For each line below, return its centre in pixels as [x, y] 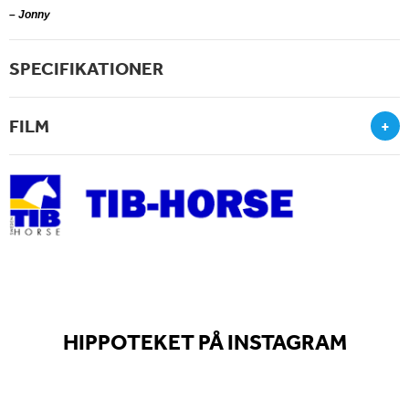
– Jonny [30, 15]
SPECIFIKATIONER [86, 69]
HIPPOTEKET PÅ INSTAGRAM [204, 342]
